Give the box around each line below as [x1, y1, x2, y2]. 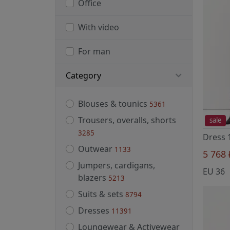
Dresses [78, 205, 111, 217]
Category [66, 70, 101, 82]
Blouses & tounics [78, 98, 149, 110]
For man [78, 46, 110, 57]
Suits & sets [78, 188, 125, 200]
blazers [78, 172, 108, 184]
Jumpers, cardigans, [78, 160, 155, 171]
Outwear [78, 143, 114, 155]
